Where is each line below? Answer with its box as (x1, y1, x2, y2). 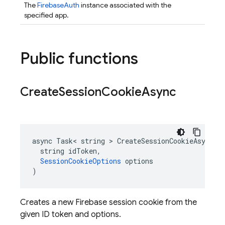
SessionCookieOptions (40, 156, 121, 166)
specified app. (24, 11, 69, 20)
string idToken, (32, 146, 101, 156)
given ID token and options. (20, 209, 121, 219)
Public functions (20, 48, 138, 68)
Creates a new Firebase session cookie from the (20, 197, 197, 207)
